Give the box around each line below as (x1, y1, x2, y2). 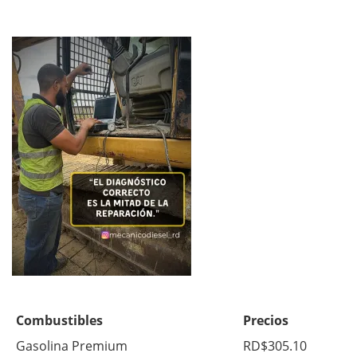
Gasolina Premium (16, 336, 127, 355)
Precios (243, 311, 288, 329)
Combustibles (16, 311, 103, 329)
